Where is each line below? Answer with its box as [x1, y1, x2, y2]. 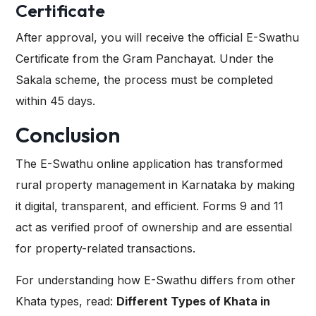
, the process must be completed [97, 73, 273, 87]
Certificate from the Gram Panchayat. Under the [16, 51, 274, 66]
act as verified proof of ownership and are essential [16, 220, 292, 235]
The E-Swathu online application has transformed [16, 157, 283, 171]
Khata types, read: [16, 294, 116, 309]
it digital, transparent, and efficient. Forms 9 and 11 [16, 199, 284, 214]
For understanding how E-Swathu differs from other [16, 273, 296, 288]
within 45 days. [16, 94, 95, 109]
